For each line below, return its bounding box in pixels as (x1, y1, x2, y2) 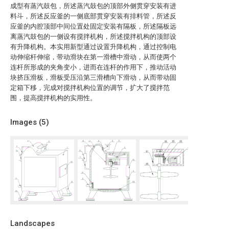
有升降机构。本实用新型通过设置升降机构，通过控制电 (10, 43, 176, 51)
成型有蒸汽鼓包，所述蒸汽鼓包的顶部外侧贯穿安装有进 (10, 2, 176, 10)
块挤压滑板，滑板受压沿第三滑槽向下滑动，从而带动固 (10, 74, 176, 81)
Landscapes (10, 219, 55, 228)
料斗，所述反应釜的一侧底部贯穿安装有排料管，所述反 (10, 12, 176, 20)
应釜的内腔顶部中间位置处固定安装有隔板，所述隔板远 (10, 22, 176, 30)
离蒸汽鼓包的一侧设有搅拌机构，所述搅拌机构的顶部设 (10, 33, 176, 40)
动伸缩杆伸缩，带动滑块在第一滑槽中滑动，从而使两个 (10, 53, 176, 61)
